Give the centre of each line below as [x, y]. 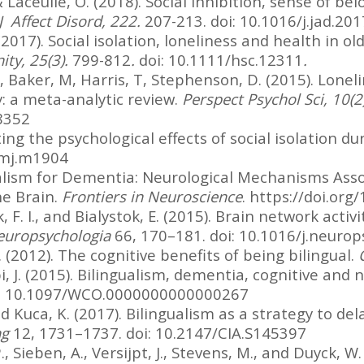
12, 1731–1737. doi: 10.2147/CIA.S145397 [158, 332]
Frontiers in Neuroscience [152, 196]
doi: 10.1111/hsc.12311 [221, 59]
